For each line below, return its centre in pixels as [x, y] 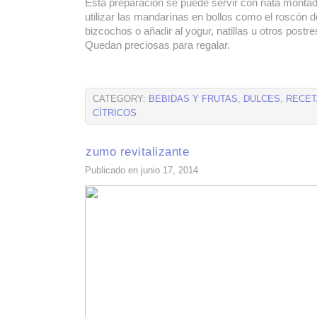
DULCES [262, 99]
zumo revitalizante [137, 151]
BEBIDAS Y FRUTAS [193, 99]
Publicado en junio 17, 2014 [142, 171]
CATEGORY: [121, 99]
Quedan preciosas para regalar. [157, 45]
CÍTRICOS [115, 113]
